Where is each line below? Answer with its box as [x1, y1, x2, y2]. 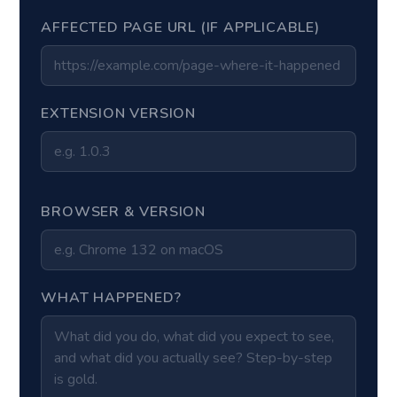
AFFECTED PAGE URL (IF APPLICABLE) [41, 18, 320, 37]
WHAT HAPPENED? [41, 288, 182, 307]
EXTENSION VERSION [41, 104, 196, 123]
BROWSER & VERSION [41, 202, 206, 222]
